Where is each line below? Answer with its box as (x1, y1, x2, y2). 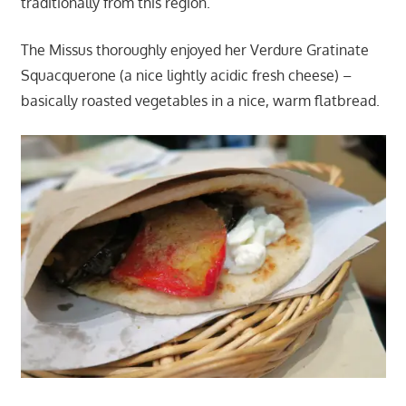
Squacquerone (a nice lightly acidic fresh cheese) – (20, 65, 352, 84)
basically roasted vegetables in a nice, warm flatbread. (20, 91, 380, 110)
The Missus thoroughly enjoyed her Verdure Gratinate (20, 40, 369, 59)
